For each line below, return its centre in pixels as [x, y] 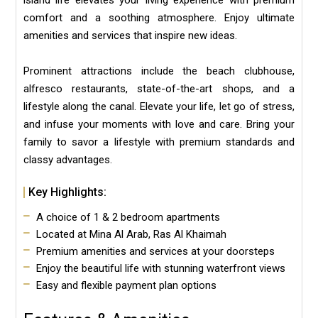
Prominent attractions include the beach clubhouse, [159, 71]
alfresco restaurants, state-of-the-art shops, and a [159, 89]
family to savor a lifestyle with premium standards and [159, 142]
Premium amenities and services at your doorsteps [155, 251]
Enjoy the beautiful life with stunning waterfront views [160, 268]
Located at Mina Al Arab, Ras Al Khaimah [131, 234]
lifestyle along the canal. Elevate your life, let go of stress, [159, 106]
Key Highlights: [67, 192]
